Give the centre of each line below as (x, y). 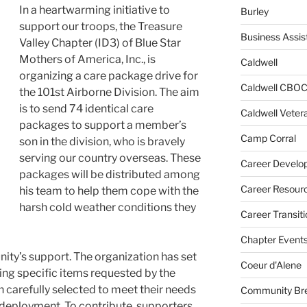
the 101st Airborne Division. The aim (109, 92)
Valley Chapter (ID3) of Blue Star (100, 42)
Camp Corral (268, 138)
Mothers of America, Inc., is (87, 59)
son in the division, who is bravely (102, 141)
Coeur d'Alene (271, 265)
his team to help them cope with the (109, 191)
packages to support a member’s (103, 125)
